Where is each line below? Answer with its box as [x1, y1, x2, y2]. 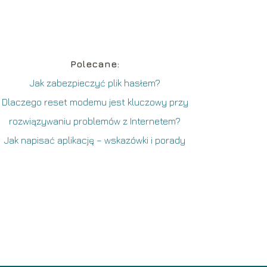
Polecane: [70, 58, 120, 69]
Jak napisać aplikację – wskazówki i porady [4, 134, 186, 145]
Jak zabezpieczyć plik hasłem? [29, 77, 160, 88]
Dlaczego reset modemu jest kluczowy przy [1, 96, 188, 107]
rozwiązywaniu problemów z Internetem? [9, 115, 181, 126]
